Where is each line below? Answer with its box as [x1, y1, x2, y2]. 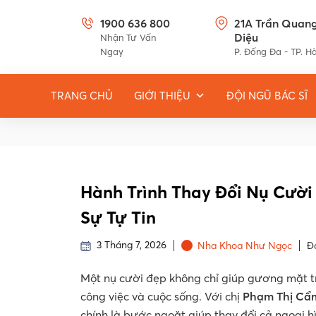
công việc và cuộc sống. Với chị [80, 289, 243, 303]
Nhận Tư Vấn [99, 31, 156, 43]
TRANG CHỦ [51, 89, 113, 102]
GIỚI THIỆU [134, 89, 190, 102]
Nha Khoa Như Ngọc [197, 239, 292, 252]
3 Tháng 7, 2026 [91, 238, 166, 252]
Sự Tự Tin [80, 207, 156, 228]
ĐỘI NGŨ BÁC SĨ [226, 89, 308, 102]
